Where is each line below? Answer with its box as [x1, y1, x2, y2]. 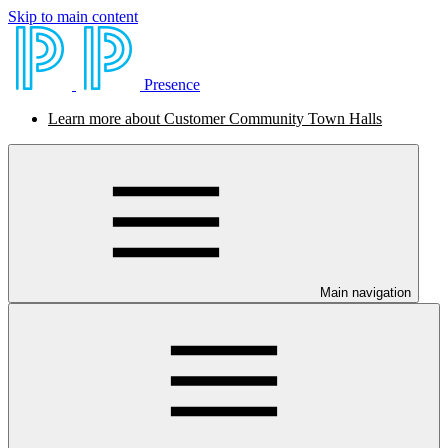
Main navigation [320, 285, 411, 300]
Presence [144, 76, 200, 93]
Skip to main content [8, 8, 138, 25]
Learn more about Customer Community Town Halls [48, 110, 382, 127]
